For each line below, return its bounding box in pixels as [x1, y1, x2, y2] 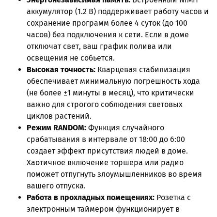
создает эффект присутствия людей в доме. [27, 146, 188, 155]
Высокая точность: [27, 64, 95, 74]
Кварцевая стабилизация [95, 64, 190, 74]
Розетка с [155, 192, 191, 202]
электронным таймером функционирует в [27, 204, 180, 214]
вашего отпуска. [27, 181, 86, 190]
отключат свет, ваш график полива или [27, 41, 172, 51]
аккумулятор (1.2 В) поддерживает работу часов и [27, 6, 209, 16]
